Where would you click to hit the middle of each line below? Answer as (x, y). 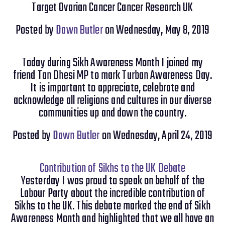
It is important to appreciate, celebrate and (113, 88)
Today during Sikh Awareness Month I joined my (113, 63)
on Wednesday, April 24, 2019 (156, 136)
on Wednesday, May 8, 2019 (156, 30)
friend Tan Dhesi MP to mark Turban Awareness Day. (113, 76)
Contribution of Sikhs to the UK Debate (113, 168)
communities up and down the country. (113, 113)
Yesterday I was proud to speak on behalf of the (113, 181)
